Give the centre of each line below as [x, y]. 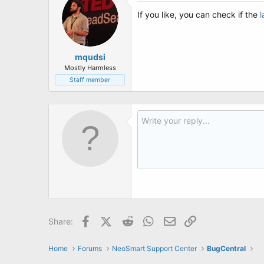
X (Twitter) [131, 220]
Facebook [112, 220]
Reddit [147, 220]
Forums [90, 248]
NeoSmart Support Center [154, 248]
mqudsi [90, 57]
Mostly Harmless [90, 68]
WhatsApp [176, 220]
